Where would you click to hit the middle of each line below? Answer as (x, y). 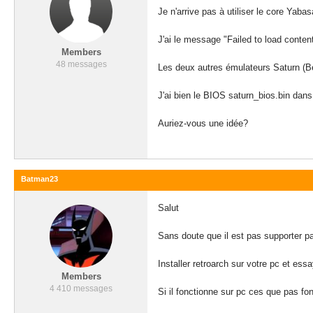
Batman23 (39, 179)
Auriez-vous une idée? (203, 123)
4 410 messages (81, 289)
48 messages (81, 64)
